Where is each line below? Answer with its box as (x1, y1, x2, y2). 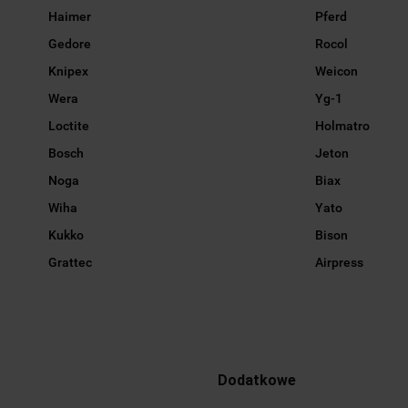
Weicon (314, 64, 358, 79)
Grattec (48, 255, 93, 270)
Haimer (48, 9, 92, 25)
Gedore (48, 36, 92, 52)
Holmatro (314, 118, 370, 134)
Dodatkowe (218, 372, 296, 390)
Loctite (48, 118, 90, 134)
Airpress (314, 255, 363, 270)
